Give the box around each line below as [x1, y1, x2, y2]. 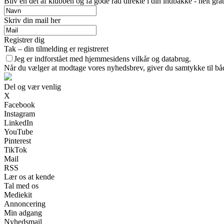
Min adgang [4, 208, 42, 217]
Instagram [4, 109, 35, 118]
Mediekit [4, 190, 32, 199]
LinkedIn [4, 118, 33, 127]
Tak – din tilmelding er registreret [4, 44, 108, 53]
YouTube [4, 127, 33, 136]
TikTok [4, 145, 27, 154]
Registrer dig [4, 35, 44, 44]
